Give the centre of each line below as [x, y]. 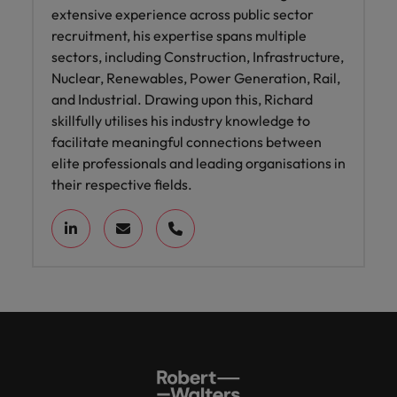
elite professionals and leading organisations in [198, 163]
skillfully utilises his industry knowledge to [181, 120]
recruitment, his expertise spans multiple [179, 35]
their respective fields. [122, 184]
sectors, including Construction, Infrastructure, [198, 56]
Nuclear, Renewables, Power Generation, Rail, [196, 78]
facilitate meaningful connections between [187, 141]
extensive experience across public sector [183, 14]
